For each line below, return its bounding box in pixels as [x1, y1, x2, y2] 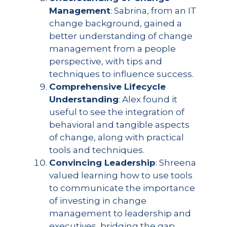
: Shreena [155, 158, 196, 168]
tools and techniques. [49, 145, 144, 156]
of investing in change [49, 196, 146, 206]
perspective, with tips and [49, 56, 162, 67]
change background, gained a [49, 18, 182, 29]
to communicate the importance [49, 183, 195, 194]
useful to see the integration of [49, 107, 184, 118]
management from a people [49, 44, 176, 54]
